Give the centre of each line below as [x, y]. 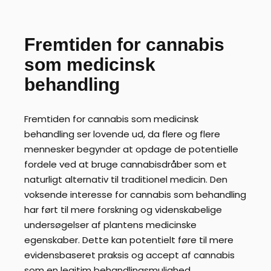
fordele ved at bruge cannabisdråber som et [126, 164]
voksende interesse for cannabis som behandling [135, 194]
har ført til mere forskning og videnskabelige [123, 209]
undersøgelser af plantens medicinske [110, 224]
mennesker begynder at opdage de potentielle [131, 149]
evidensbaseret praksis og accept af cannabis [129, 255]
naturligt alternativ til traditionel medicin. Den [126, 179]
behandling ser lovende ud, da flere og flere [122, 134]
